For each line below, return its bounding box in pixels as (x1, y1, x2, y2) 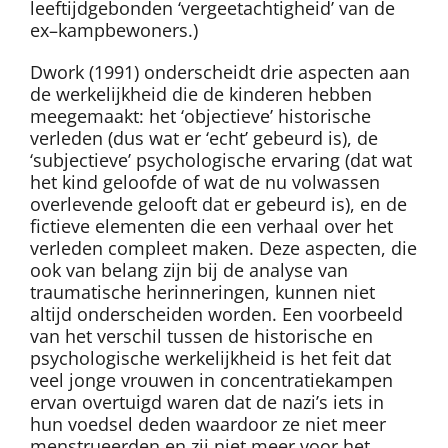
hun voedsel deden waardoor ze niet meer (30, 412, 386, 437)
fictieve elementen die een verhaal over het (30, 214, 393, 239)
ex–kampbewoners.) (30, 18, 198, 43)
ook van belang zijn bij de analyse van (30, 258, 348, 283)
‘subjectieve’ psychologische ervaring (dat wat (30, 148, 412, 173)
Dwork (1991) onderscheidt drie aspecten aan (30, 60, 410, 85)
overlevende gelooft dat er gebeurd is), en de (30, 192, 407, 217)
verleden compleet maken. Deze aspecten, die (30, 236, 417, 261)
